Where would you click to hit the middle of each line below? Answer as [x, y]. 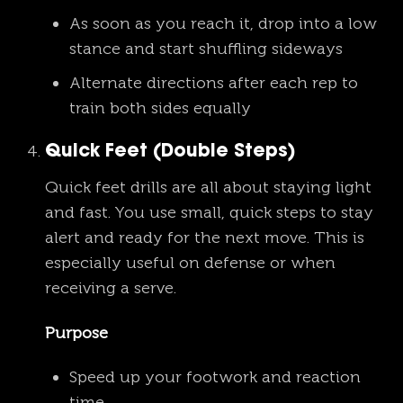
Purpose [76, 332]
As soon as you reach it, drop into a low [223, 24]
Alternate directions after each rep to [214, 83]
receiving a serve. [111, 288]
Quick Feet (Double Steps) [170, 152]
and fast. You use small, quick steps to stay [209, 213]
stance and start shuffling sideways [206, 49]
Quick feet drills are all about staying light [208, 188]
